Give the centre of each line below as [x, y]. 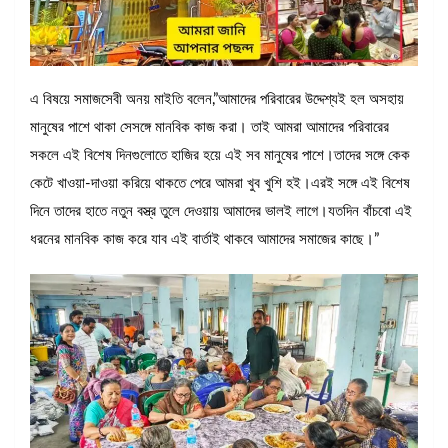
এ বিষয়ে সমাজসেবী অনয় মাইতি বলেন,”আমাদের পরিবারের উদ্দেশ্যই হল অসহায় [217, 99]
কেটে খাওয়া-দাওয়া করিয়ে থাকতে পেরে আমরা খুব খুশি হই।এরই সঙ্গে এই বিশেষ [220, 183]
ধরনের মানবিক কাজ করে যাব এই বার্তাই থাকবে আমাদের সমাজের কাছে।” [204, 239]
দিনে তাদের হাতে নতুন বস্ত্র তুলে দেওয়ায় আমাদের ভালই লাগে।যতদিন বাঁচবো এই [221, 211]
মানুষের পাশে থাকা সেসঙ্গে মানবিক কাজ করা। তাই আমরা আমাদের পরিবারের [209, 127]
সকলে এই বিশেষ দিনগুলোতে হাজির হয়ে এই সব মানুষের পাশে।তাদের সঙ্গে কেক [220, 155]
